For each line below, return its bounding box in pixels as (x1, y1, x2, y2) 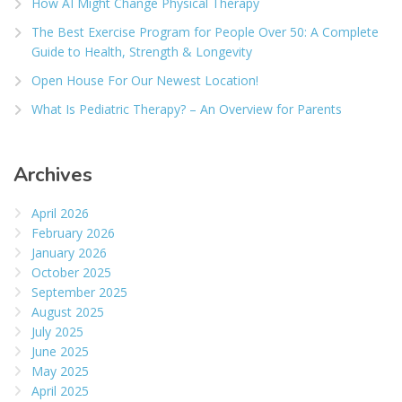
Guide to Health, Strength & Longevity (31, 43, 252, 61)
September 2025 (31, 284, 127, 301)
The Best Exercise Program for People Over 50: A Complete (31, 23, 379, 41)
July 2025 (31, 323, 83, 341)
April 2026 (31, 205, 89, 223)
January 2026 (31, 244, 107, 262)
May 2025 (31, 363, 89, 380)
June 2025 (31, 343, 89, 361)
